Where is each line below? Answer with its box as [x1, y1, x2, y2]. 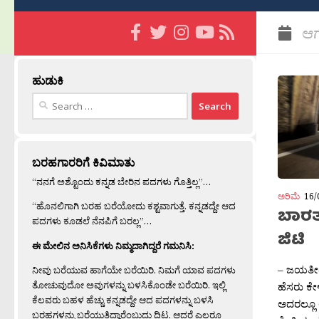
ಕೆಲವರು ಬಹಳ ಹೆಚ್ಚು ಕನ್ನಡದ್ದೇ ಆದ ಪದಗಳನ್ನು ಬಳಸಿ [32, 293, 214, 306]
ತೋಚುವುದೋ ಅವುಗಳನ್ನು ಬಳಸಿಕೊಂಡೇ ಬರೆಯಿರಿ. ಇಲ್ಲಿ [32, 278, 226, 291]
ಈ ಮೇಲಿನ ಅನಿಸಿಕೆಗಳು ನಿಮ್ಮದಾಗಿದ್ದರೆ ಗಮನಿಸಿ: [32, 239, 194, 252]
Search [31, 93, 62, 106]
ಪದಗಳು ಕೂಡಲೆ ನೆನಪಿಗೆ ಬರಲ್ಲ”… [32, 214, 152, 228]
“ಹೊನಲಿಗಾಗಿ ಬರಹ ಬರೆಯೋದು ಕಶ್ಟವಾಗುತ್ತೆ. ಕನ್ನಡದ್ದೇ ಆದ [32, 199, 236, 213]
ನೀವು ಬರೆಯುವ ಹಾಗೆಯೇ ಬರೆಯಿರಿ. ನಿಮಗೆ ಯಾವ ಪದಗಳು [32, 263, 236, 276]
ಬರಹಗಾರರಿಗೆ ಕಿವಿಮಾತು [32, 155, 135, 171]
